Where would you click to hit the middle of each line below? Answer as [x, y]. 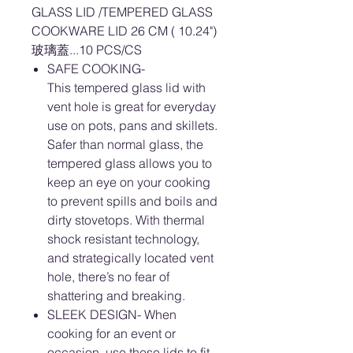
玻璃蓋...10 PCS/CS [87, 50]
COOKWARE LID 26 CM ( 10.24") [126, 31]
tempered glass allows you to [130, 163]
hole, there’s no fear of [108, 277]
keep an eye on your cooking [129, 182]
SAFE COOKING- [96, 69]
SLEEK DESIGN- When [112, 314]
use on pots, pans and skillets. [134, 125]
